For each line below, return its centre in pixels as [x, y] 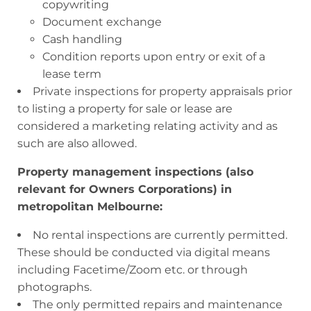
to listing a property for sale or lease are [125, 108]
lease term [72, 74]
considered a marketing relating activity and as [148, 126]
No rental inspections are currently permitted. [160, 235]
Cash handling [82, 39]
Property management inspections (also [135, 171]
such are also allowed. [77, 143]
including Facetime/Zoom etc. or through [133, 269]
